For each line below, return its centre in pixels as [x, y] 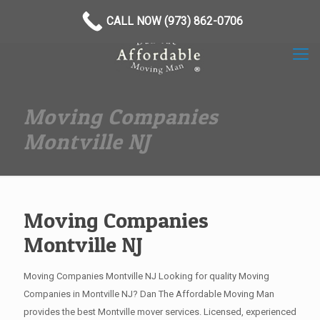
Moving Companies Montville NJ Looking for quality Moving [146, 276]
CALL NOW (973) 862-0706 [174, 21]
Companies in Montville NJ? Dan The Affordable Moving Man [149, 294]
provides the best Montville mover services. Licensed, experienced [160, 312]
